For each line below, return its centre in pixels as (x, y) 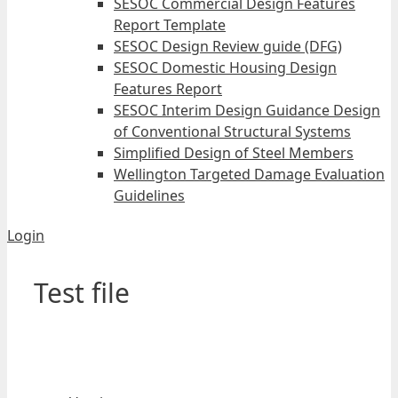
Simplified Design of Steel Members (234, 153)
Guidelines (149, 195)
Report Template (170, 25)
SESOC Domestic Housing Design (225, 68)
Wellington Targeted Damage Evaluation (249, 174)
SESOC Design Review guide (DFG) (228, 46)
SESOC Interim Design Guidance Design (247, 110)
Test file (82, 292)
